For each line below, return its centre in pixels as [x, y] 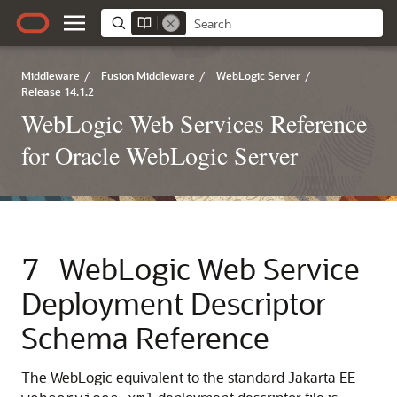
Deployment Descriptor [174, 303]
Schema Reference [145, 337]
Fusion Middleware [148, 75]
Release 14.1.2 [58, 91]
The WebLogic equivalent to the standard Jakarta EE [188, 377]
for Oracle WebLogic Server [160, 155]
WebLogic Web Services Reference [194, 123]
